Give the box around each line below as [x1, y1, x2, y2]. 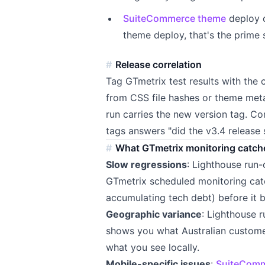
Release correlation [115, 58, 202, 70]
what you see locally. [106, 241, 200, 253]
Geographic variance [106, 208, 202, 220]
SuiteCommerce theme [122, 12, 226, 25]
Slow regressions [106, 158, 188, 170]
